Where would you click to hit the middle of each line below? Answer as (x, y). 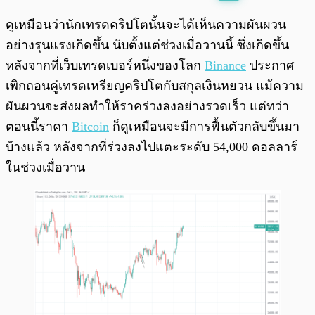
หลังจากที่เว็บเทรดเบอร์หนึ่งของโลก (105, 66)
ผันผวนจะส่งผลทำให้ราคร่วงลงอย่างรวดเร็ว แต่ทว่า (147, 107)
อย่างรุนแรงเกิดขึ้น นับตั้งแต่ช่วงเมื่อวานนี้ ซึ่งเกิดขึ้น (147, 45)
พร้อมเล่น (57, 18)
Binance (225, 66)
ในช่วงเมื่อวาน (45, 168)
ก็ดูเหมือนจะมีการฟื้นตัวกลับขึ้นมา (204, 127)
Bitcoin (90, 127)
